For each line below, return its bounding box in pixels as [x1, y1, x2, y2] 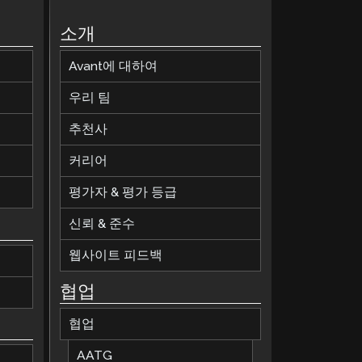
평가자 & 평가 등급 [69, 184, 178, 200]
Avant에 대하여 [69, 58, 158, 74]
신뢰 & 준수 [69, 216, 136, 232]
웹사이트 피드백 [69, 247, 163, 263]
